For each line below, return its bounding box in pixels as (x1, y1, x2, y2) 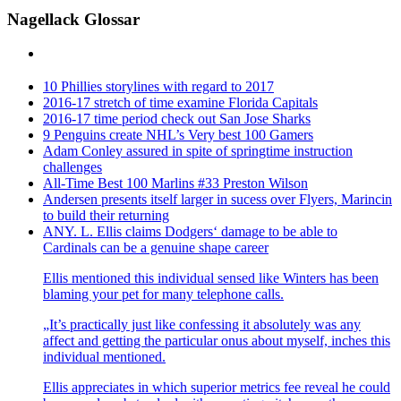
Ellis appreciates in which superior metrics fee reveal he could (43, 380, 390, 396)
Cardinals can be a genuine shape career (43, 240, 269, 256)
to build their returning (43, 208, 169, 224)
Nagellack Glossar (7, 9, 140, 29)
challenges (43, 159, 102, 175)
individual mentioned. (43, 349, 166, 365)
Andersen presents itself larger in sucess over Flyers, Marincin (43, 192, 392, 208)
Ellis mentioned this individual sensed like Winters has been (43, 270, 379, 286)
